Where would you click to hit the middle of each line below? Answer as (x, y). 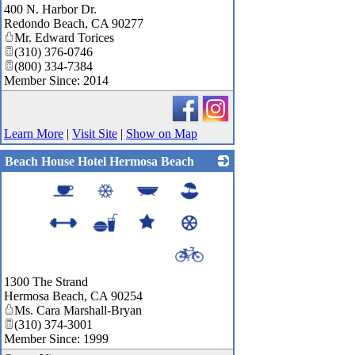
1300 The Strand (46, 282)
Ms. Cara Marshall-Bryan (78, 311)
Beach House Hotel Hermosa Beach (99, 162)
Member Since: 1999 (56, 339)
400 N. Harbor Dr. (50, 10)
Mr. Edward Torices (64, 38)
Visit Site (95, 134)
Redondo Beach (44, 24)
